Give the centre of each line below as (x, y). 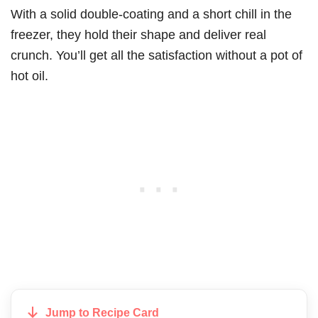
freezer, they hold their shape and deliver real (138, 34)
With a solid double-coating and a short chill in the (151, 13)
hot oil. (29, 75)
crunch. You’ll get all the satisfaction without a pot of (157, 55)
